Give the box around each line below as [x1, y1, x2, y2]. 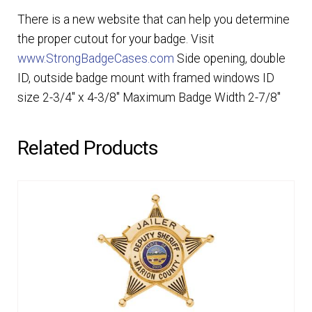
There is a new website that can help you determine [17, 12, 290, 26]
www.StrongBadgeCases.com [17, 51, 174, 65]
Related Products [17, 136, 158, 160]
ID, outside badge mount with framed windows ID [17, 70, 274, 85]
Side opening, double [173, 51, 286, 65]
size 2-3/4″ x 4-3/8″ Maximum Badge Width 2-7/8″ [17, 90, 281, 104]
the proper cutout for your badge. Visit [17, 31, 214, 46]
